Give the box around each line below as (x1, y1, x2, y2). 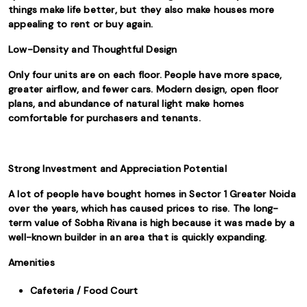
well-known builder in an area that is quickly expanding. (8, 231, 270, 243)
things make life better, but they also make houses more (8, 3, 275, 16)
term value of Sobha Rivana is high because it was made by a (8, 217, 295, 229)
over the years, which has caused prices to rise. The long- (8, 202, 279, 214)
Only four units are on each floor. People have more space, (8, 69, 282, 81)
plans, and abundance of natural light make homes (8, 97, 245, 110)
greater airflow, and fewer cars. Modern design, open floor (8, 83, 279, 95)
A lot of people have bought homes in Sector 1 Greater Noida (8, 188, 296, 200)
